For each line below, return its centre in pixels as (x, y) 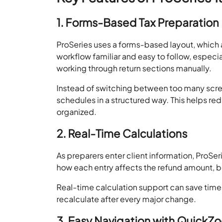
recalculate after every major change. (127, 199)
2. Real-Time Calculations (122, 133)
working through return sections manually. (134, 68)
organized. (77, 111)
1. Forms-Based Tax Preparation (138, 22)
